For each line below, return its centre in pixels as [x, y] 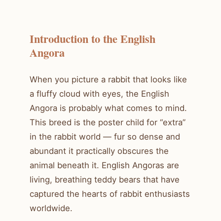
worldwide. [51, 208]
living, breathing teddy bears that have [105, 179]
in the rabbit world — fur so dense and [105, 136]
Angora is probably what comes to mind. [108, 108]
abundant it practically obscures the [99, 151]
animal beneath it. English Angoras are [104, 165]
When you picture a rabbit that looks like [108, 79]
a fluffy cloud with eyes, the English [99, 93]
